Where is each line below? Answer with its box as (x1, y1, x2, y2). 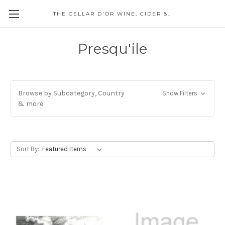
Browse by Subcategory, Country (18, 89, 125, 97)
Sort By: (16, 145, 39, 153)
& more (18, 99, 43, 108)
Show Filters (162, 89, 199, 97)
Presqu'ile (77, 40, 148, 57)
